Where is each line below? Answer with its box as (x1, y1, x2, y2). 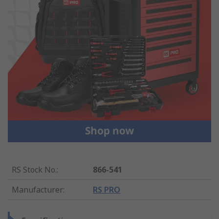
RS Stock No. (12, 164, 57, 175)
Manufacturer (12, 184, 63, 195)
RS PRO (93, 184, 121, 195)
